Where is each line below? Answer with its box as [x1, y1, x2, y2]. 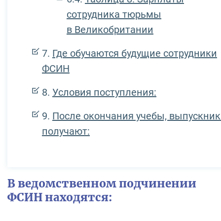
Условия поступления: [52, 86, 156, 99]
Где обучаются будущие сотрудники [52, 47, 217, 60]
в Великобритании [67, 24, 153, 36]
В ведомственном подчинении [7, 177, 196, 191]
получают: [42, 125, 90, 138]
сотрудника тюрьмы [67, 8, 161, 21]
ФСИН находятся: [7, 190, 112, 205]
